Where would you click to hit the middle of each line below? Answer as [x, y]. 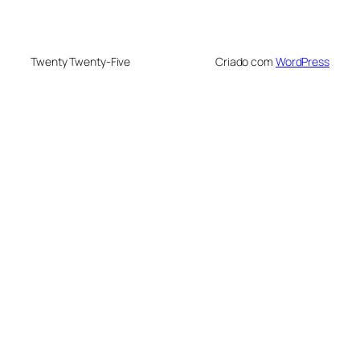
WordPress [302, 61]
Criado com [245, 61]
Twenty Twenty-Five [81, 61]
